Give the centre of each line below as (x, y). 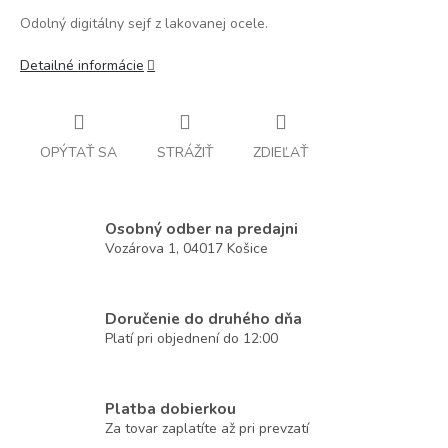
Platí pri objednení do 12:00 (191, 339)
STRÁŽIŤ (185, 152)
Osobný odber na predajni (201, 229)
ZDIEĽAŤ (280, 152)
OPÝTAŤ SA (78, 152)
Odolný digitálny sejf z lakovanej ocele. (144, 23)
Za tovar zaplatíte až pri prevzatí (207, 429)
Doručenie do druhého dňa (203, 319)
